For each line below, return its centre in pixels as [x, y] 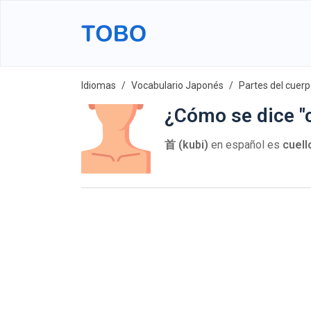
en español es [245, 145]
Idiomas [99, 85]
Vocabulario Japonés [177, 85]
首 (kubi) [186, 145]
